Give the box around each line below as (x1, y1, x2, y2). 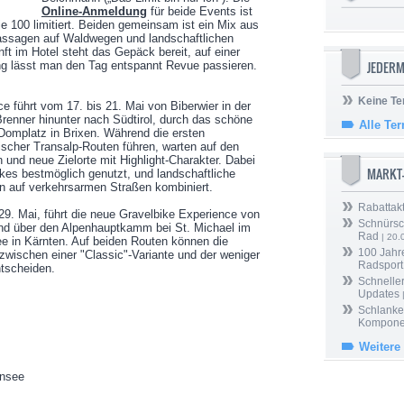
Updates (358, 288, 399, 301)
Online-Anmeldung (41, 5, 147, 18)
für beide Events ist (146, 5, 252, 18)
